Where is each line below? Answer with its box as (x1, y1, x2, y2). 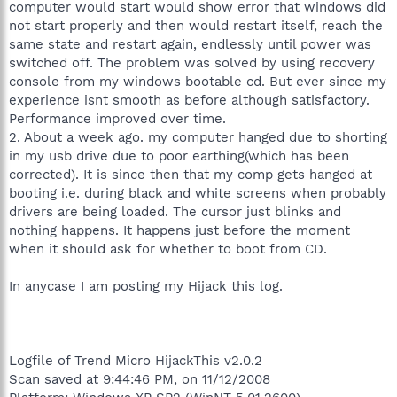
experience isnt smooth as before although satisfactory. (9, 91, 370, 108)
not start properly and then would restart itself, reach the (9, 17, 383, 34)
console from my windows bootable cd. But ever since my (9, 73, 386, 90)
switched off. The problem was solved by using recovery (9, 54, 375, 71)
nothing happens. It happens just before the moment (9, 222, 350, 238)
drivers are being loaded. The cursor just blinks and (9, 203, 341, 220)
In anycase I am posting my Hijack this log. (9, 277, 283, 294)
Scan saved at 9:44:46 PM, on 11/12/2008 (9, 370, 270, 387)
